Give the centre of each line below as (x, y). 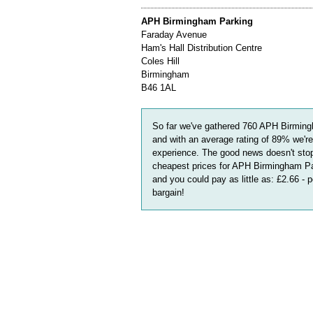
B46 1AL (159, 88)
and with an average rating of (212, 139)
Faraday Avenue (174, 35)
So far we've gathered (197, 126)
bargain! (168, 192)
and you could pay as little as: (214, 179)
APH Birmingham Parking (197, 21)
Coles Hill (160, 61)
